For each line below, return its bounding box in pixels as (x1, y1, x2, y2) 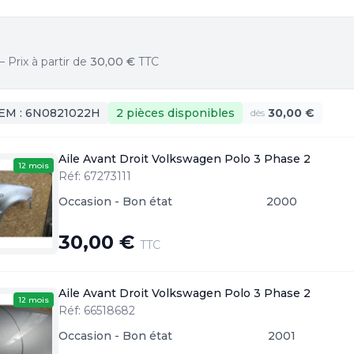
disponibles (164, 106, 235, 120)
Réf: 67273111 (58, 169, 131, 183)
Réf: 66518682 (58, 303, 135, 318)
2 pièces (116, 106, 164, 120)
